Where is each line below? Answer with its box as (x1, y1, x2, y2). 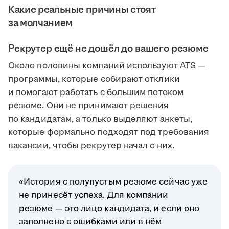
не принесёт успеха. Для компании (19, 189, 169, 202)
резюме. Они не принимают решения (8, 100, 169, 112)
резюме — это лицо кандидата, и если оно (19, 202, 200, 215)
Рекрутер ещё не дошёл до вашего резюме (8, 41, 209, 56)
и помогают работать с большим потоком (8, 86, 184, 99)
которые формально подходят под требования (8, 126, 210, 139)
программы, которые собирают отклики (8, 73, 180, 86)
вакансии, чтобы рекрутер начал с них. (8, 140, 174, 152)
